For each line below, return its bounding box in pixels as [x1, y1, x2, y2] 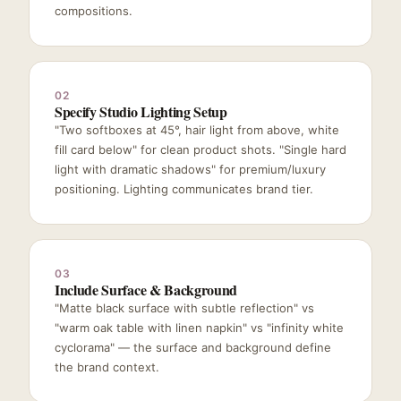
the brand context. [55, 359, 159, 374]
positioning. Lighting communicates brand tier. [55, 181, 313, 196]
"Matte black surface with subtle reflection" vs [55, 300, 314, 315]
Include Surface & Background [55, 278, 238, 300]
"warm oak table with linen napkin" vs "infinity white [55, 320, 344, 335]
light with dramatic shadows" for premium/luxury [55, 161, 326, 176]
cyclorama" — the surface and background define [55, 339, 331, 354]
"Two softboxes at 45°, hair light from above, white [55, 122, 339, 137]
